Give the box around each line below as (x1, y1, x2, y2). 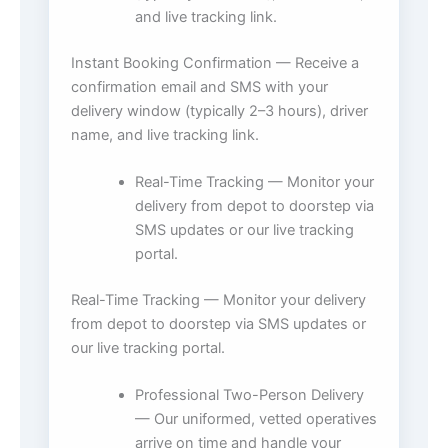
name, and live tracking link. (71, 125, 259, 144)
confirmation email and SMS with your (71, 77, 328, 96)
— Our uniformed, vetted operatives (134, 410, 377, 429)
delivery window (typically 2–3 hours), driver (71, 101, 368, 120)
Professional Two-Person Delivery (134, 386, 364, 405)
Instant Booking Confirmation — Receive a (71, 53, 359, 72)
